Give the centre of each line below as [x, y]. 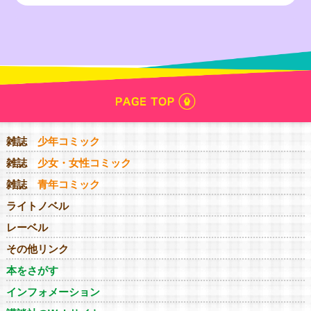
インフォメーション [53, 292]
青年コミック [68, 184]
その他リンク [37, 249]
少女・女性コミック [84, 162]
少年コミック [68, 141]
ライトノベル [37, 205]
